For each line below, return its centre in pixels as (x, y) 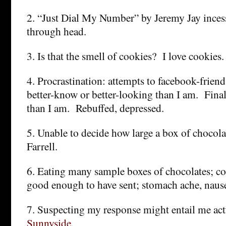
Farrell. (42, 146)
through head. (56, 31)
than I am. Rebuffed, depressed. (95, 107)
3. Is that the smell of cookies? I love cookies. (125, 55)
